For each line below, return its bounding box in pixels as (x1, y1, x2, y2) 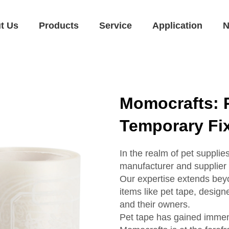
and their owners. (120, 199, 190, 210)
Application (152, 20, 203, 31)
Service (99, 20, 132, 31)
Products (39, 20, 79, 31)
